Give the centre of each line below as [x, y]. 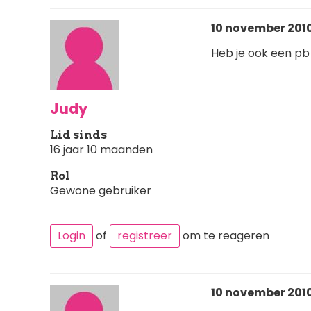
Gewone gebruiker [101, 190]
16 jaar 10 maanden [101, 149]
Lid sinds [78, 135]
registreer [145, 235]
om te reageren [225, 235]
